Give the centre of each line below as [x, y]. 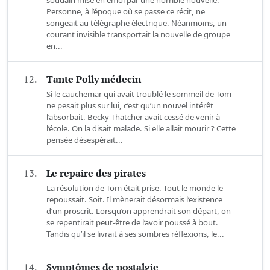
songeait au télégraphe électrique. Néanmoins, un [137, 23]
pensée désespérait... [85, 140]
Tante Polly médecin [94, 79]
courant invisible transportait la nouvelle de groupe [138, 35]
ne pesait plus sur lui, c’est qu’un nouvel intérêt [130, 106]
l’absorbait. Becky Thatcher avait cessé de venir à [133, 117]
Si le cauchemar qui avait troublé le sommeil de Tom [139, 94]
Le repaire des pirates [96, 173]
